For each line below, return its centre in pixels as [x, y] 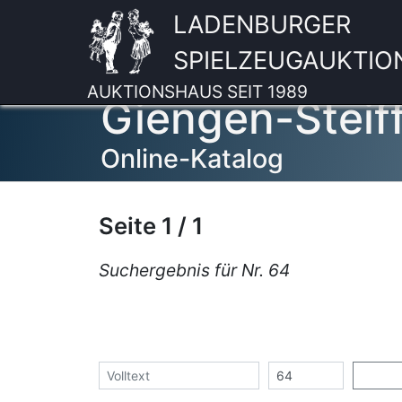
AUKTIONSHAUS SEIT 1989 [197, 92]
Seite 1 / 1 [150, 226]
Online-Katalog [192, 158]
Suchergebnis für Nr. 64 [194, 270]
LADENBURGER [262, 25]
